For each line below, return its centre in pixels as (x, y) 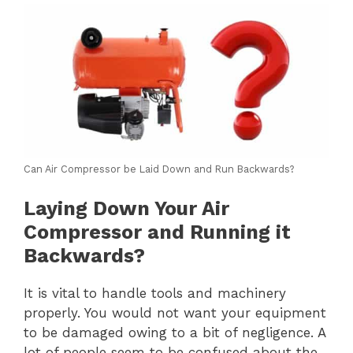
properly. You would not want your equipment (175, 312)
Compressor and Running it (157, 232)
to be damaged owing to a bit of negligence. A (175, 332)
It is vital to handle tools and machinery (155, 293)
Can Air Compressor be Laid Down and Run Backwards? (159, 169)
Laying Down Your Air (126, 208)
